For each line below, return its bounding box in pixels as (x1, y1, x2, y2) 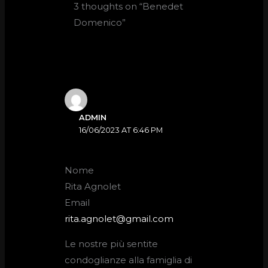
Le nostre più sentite (65, 238, 159, 250)
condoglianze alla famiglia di (65, 254, 193, 266)
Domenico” (74, 16, 126, 28)
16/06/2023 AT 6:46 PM (79, 125, 163, 135)
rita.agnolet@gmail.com (65, 213, 174, 225)
